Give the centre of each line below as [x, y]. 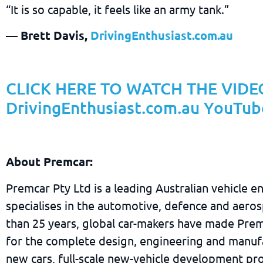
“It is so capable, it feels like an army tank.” [117, 9]
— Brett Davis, [48, 35]
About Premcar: [49, 162]
